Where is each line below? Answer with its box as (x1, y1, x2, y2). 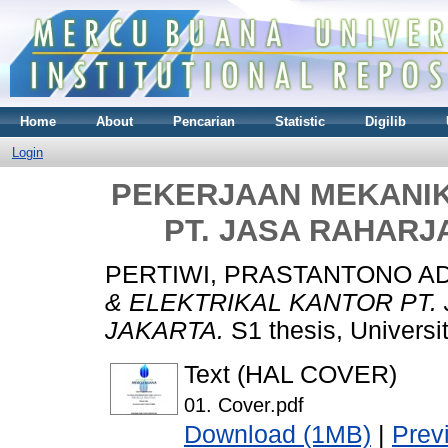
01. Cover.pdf (184, 394, 304, 417)
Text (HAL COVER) (184, 361, 397, 389)
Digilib (365, 113, 406, 129)
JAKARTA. (105, 317, 224, 345)
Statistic (275, 113, 325, 129)
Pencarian (173, 113, 235, 129)
